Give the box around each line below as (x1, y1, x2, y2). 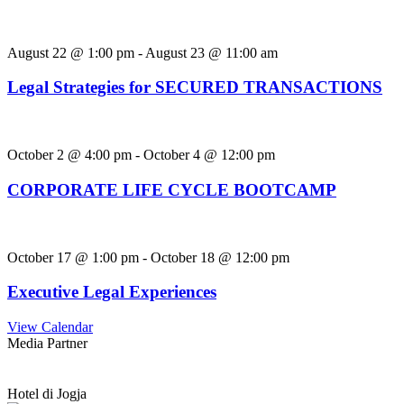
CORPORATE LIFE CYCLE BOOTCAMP (7, 179, 336, 199)
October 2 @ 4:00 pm (7, 147, 132, 163)
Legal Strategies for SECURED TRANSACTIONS (7, 78, 382, 97)
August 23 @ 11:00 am (145, 44, 278, 60)
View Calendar (7, 318, 93, 335)
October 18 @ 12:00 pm (151, 249, 289, 265)
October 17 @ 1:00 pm (7, 249, 139, 265)
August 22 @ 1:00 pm (7, 44, 134, 60)
